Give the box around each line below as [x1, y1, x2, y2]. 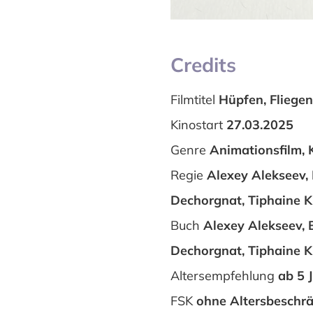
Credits [170, 52, 236, 77]
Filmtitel [170, 91, 215, 108]
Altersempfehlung [170, 267, 275, 284]
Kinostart [170, 116, 223, 133]
